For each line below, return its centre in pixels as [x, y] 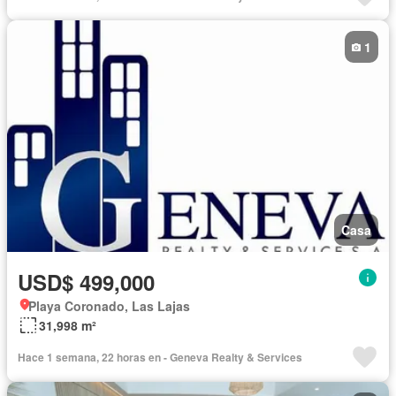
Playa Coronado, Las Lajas [109, 305]
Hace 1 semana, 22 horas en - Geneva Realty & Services [160, 357]
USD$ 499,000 [86, 282]
